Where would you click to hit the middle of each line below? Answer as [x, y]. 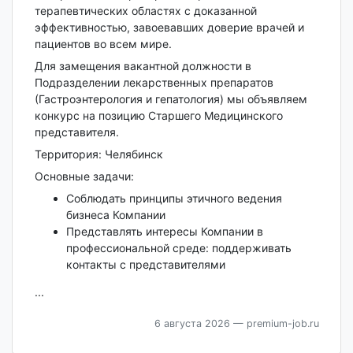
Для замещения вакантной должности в [143, 66]
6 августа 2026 [192, 324]
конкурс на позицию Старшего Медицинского [158, 116]
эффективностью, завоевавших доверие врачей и [169, 28]
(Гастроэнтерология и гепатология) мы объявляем [171, 99]
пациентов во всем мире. [103, 44]
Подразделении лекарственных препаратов [154, 83]
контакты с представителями [145, 265]
